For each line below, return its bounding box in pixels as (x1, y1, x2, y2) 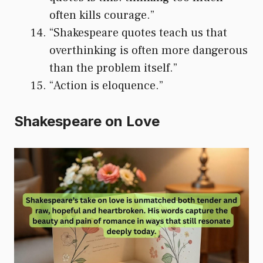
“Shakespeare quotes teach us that (49, 25, 227, 41)
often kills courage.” (49, 7, 154, 23)
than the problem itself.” (49, 60, 177, 76)
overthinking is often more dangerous (49, 42, 248, 58)
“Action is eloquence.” (49, 77, 163, 93)
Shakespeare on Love (14, 112, 160, 130)
